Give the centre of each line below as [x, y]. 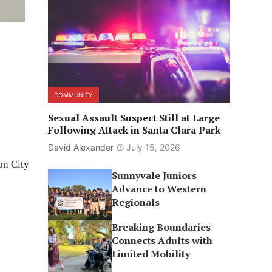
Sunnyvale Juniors [155, 175]
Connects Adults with [162, 240]
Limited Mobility [151, 254]
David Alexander [80, 147]
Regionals [136, 202]
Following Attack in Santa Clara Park [134, 130]
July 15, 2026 [153, 147]
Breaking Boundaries [161, 227]
